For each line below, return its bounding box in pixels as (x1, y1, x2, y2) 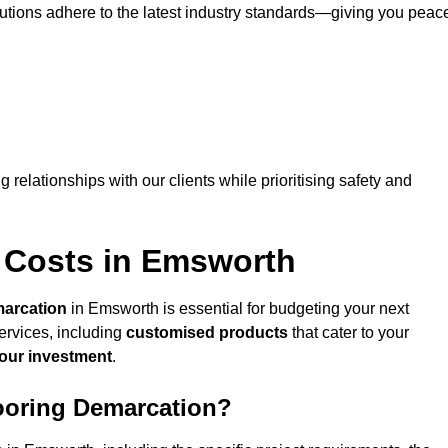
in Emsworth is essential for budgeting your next (67, 300, 409, 318)
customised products (126, 324, 288, 342)
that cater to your (288, 324, 409, 342)
